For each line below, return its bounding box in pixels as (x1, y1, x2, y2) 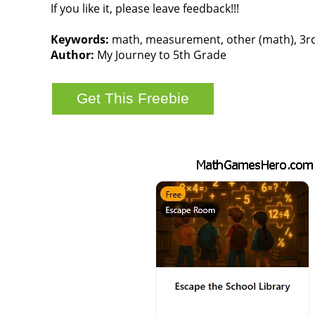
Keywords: (51, 31, 109, 47)
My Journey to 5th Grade (94, 46, 226, 63)
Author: (51, 46, 94, 63)
